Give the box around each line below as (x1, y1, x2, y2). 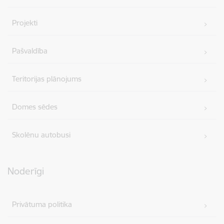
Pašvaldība (12, 45, 48, 55)
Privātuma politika (12, 199, 72, 209)
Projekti (12, 17, 38, 27)
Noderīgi (7, 164, 44, 177)
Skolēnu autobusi (12, 129, 71, 139)
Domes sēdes (12, 101, 58, 111)
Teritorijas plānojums (12, 73, 82, 83)
